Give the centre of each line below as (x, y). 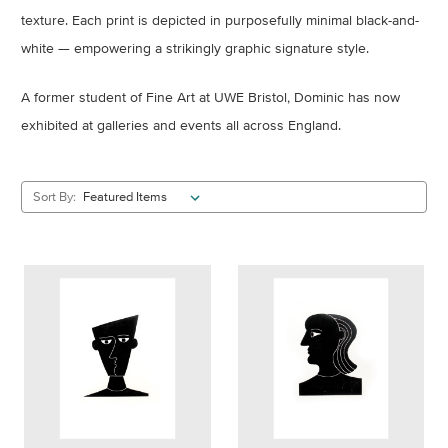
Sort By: (54, 196)
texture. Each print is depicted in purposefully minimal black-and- (220, 20)
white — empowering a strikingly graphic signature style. (195, 48)
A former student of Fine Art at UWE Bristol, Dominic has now (210, 97)
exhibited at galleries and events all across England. (181, 125)
